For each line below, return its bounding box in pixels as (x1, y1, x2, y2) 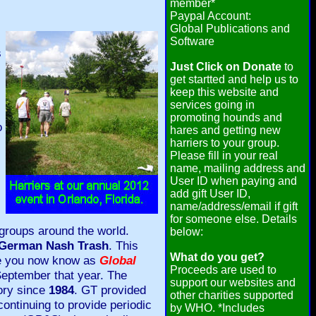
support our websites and (170, 276, 296, 288)
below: (170, 226, 203, 238)
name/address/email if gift (170, 200, 298, 212)
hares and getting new (170, 124, 281, 136)
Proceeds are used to (170, 264, 276, 276)
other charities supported (170, 289, 293, 301)
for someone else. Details (170, 213, 297, 225)
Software (170, 35, 214, 47)
